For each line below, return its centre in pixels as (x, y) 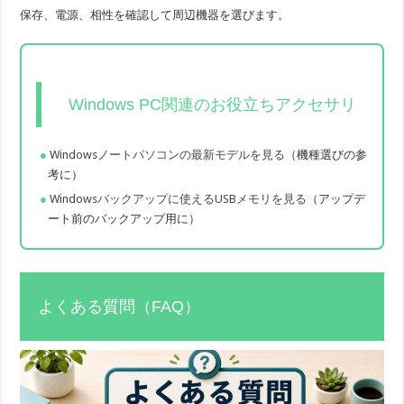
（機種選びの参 (326, 155)
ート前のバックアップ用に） (124, 219)
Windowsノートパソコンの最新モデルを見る (168, 155)
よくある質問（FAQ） (119, 307)
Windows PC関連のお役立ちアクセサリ (213, 105)
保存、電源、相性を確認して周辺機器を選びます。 (155, 15)
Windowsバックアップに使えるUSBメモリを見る (179, 199)
